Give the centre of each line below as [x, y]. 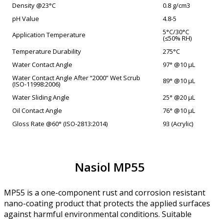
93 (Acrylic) [178, 124]
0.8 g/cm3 [176, 6]
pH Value [26, 19]
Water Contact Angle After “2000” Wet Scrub [76, 78]
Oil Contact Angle [37, 111]
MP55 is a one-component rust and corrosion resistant [105, 193]
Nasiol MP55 [109, 167]
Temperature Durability [47, 52]
